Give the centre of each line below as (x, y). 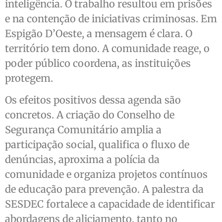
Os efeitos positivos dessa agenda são (93, 100)
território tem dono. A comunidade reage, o (107, 48)
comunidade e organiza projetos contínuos (106, 174)
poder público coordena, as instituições (98, 63)
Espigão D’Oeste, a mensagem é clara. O (99, 33)
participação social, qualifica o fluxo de (97, 145)
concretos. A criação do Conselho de (90, 115)
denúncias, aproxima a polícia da (82, 160)
